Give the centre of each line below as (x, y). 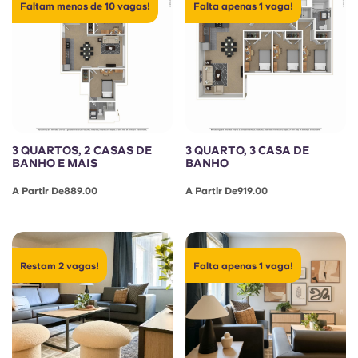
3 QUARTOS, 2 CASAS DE (82, 150)
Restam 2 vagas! (60, 266)
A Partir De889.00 (55, 191)
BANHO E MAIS (55, 163)
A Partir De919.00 (227, 191)
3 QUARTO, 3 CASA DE (247, 150)
